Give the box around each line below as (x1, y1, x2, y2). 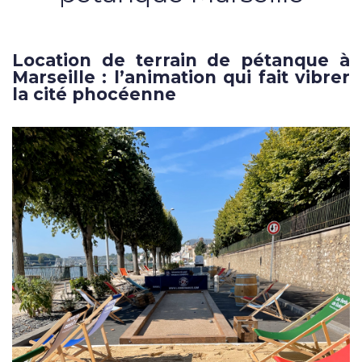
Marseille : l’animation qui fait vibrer (12, 67, 350, 87)
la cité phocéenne (12, 84, 176, 104)
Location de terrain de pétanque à (12, 50, 350, 70)
